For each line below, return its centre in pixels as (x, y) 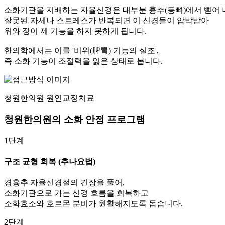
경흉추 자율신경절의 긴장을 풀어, (64, 183)
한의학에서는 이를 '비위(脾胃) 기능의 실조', (81, 50)
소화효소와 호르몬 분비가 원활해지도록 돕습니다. (93, 204)
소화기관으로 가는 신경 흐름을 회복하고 (76, 193)
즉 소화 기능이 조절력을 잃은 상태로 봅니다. (83, 61)
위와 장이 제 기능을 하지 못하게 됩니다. (75, 31)
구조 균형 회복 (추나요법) (50, 162)
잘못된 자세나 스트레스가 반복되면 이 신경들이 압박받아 (106, 20)
